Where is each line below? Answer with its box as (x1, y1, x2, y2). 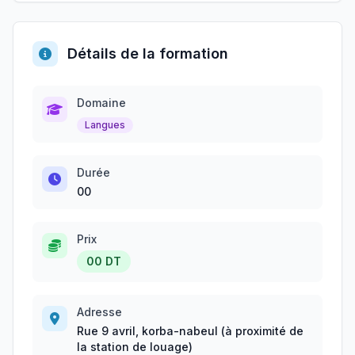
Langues (85, 119, 125, 131)
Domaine (77, 96, 126, 109)
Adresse (77, 305, 122, 319)
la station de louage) (77, 340, 193, 353)
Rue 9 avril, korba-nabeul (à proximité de (77, 324, 303, 338)
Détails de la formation (67, 45, 228, 62)
